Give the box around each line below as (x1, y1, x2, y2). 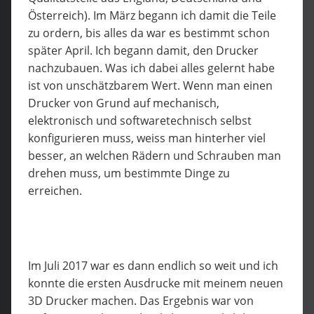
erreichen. (28, 182, 82, 198)
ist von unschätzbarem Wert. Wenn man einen (28, 77, 273, 93)
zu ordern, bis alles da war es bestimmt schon (28, 25, 270, 41)
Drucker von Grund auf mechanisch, (28, 95, 219, 111)
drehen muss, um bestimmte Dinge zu (28, 165, 230, 181)
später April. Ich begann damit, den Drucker (28, 42, 259, 58)
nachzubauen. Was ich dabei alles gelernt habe (28, 60, 275, 76)
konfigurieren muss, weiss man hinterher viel (28, 130, 266, 146)
